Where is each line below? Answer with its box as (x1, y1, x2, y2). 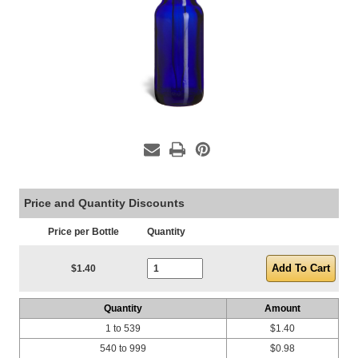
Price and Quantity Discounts (24, 197, 185, 209)
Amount (265, 303, 300, 314)
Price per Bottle (47, 226, 119, 237)
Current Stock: (147, 247, 214, 258)
